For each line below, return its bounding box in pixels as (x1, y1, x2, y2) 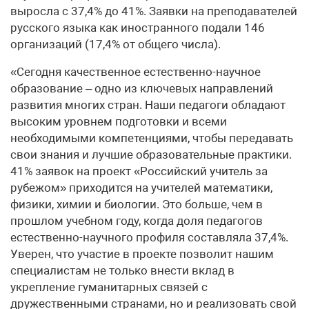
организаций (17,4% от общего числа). (10, 37, 221, 51)
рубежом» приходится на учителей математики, (10, 180, 272, 195)
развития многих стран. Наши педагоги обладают (10, 97, 286, 112)
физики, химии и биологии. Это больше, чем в (10, 197, 263, 211)
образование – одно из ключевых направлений (10, 81, 273, 95)
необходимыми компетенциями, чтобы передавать (10, 130, 293, 145)
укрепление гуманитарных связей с (10, 279, 208, 294)
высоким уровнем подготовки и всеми (10, 114, 227, 128)
